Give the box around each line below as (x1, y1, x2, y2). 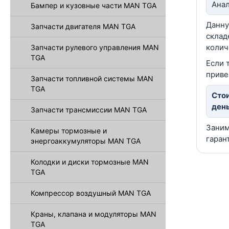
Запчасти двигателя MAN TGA (31, 22, 135, 31)
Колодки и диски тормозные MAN (31, 157, 149, 166)
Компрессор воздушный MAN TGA (31, 189, 151, 197)
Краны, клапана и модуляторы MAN (31, 210, 156, 218)
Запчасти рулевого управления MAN (31, 43, 159, 52)
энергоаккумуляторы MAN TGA (31, 136, 141, 145)
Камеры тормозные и (31, 126, 107, 135)
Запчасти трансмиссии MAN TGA (31, 105, 147, 114)
